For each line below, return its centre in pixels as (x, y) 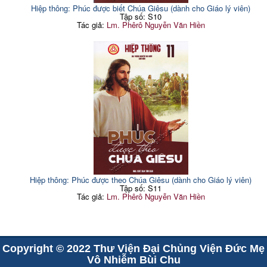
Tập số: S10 (141, 16)
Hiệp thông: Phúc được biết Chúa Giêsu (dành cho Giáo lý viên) (141, 8)
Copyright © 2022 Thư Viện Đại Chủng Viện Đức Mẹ (133, 249)
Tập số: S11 (141, 188)
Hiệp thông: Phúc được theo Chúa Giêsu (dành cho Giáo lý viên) (141, 179)
